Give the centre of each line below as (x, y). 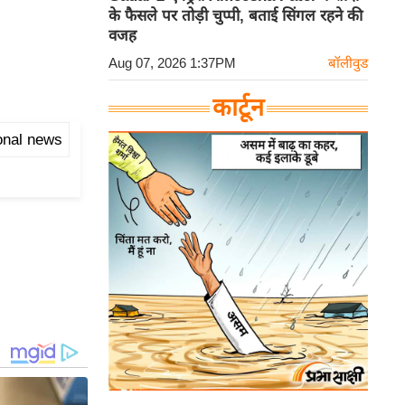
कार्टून (238, 108)
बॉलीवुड (348, 63)
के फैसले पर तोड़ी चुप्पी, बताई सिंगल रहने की (235, 16)
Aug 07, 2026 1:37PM (172, 63)
